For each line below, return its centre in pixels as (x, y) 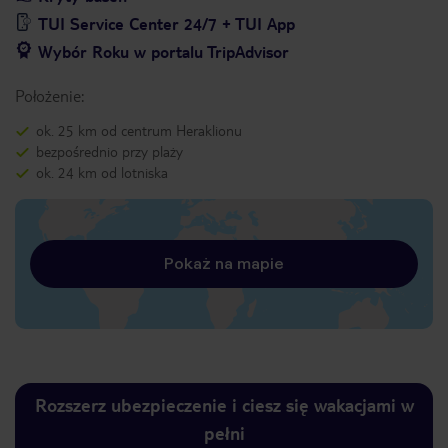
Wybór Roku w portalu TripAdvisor (163, 51)
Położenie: (49, 95)
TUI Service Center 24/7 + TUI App (166, 23)
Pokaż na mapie (224, 263)
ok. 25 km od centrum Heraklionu (139, 130)
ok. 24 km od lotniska (102, 172)
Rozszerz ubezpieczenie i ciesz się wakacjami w (224, 404)
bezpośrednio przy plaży (109, 151)
